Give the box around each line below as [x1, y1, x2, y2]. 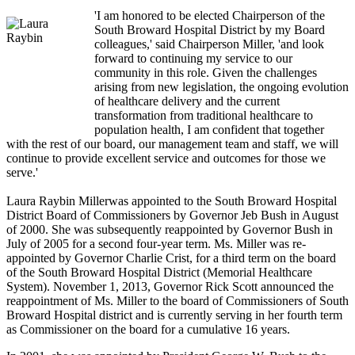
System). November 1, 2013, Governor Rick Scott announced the [6, 280, 334, 294]
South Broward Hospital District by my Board [94, 23, 325, 37]
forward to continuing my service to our [94, 52, 292, 66]
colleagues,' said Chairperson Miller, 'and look [94, 37, 324, 52]
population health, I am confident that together [94, 123, 324, 137]
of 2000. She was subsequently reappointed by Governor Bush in [6, 223, 333, 237]
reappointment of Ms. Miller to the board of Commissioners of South [6, 294, 349, 308]
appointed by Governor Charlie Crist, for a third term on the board [6, 251, 336, 265]
